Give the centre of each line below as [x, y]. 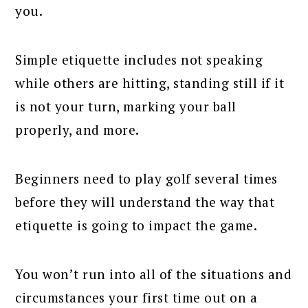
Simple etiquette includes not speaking [139, 59]
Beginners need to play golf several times [146, 178]
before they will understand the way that [145, 201]
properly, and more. [77, 129]
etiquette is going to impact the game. [136, 225]
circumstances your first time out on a [136, 297]
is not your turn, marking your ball [126, 106]
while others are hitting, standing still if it [150, 82]
